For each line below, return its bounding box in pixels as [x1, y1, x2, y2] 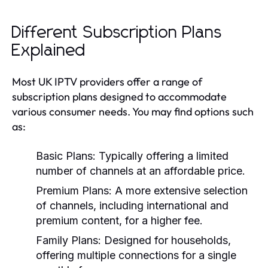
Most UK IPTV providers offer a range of [12, 74, 202, 89]
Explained [12, 42, 86, 59]
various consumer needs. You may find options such [12, 104, 254, 118]
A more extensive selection [112, 184, 248, 197]
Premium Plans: [36, 184, 112, 197]
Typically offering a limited [96, 149, 229, 162]
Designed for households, [101, 233, 231, 246]
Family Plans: [36, 233, 101, 246]
